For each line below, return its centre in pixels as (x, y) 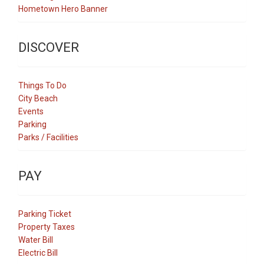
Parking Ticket (45, 214)
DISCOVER (49, 47)
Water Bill (36, 240)
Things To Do (42, 85)
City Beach (38, 98)
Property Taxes (47, 227)
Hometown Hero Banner (63, 9)
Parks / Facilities (48, 137)
